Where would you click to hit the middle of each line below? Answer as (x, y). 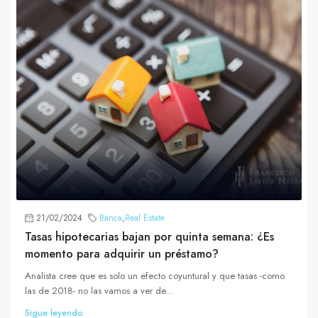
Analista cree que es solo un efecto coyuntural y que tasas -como (155, 276)
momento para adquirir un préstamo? (122, 254)
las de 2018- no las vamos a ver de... (99, 291)
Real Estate (145, 218)
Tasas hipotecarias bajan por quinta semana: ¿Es (149, 237)
